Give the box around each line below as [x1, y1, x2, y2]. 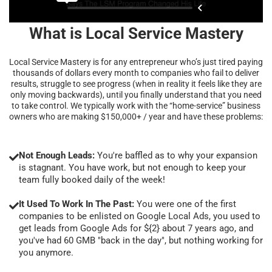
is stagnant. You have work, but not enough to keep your [19, 161, 246, 173]
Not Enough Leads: [19, 149, 95, 161]
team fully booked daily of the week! [19, 174, 165, 185]
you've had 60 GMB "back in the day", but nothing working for [19, 234, 263, 246]
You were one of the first [134, 198, 236, 209]
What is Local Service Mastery [29, 24, 243, 42]
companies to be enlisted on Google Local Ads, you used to [19, 210, 260, 222]
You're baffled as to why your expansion [95, 149, 257, 161]
